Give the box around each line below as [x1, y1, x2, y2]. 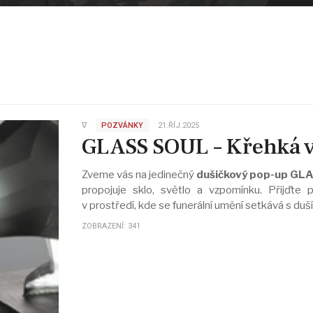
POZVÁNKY [101, 120, 143, 130]
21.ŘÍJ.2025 [157, 120, 199, 130]
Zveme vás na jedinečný [81, 168, 197, 182]
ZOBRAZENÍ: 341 [81, 221, 140, 231]
